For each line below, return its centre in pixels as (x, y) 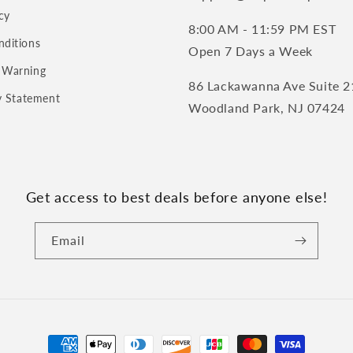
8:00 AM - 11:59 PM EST (262, 29)
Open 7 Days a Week (251, 51)
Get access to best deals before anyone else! (176, 197)
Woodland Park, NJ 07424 (267, 108)
